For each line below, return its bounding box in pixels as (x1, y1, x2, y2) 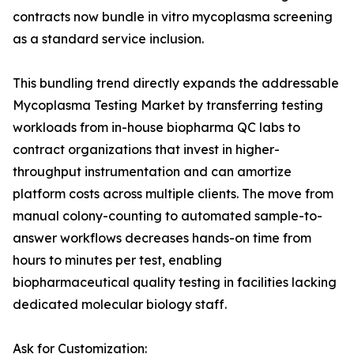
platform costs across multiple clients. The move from (13, 186, 333, 202)
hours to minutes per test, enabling (13, 252, 222, 269)
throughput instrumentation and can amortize (13, 164, 292, 180)
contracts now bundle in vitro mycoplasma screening (13, 9, 333, 25)
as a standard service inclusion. (13, 31, 204, 47)
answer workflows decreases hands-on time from (13, 230, 311, 247)
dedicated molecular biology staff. (13, 296, 227, 313)
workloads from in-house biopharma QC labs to (13, 119, 300, 136)
